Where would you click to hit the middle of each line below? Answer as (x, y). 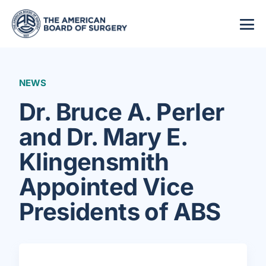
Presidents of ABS (120, 212)
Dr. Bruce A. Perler (122, 112)
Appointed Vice (107, 187)
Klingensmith (94, 162)
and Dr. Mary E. (103, 137)
